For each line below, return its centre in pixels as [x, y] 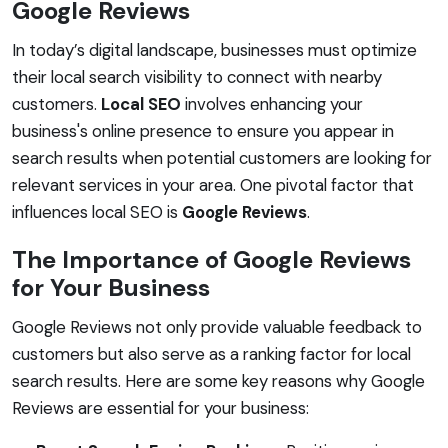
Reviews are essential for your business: [160, 407]
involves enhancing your [272, 103]
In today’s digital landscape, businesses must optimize [214, 49]
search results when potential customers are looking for [222, 157]
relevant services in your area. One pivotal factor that [213, 184]
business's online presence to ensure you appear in [203, 130]
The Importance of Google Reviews [211, 259]
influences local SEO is [97, 211]
